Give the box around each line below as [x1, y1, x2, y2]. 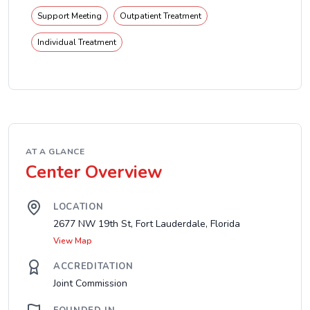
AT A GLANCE [26, 146, 85, 157]
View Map [53, 235, 92, 246]
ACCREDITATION [53, 260, 134, 273]
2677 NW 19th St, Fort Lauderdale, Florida [53, 217, 240, 230]
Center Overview [26, 160, 163, 184]
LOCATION [53, 201, 104, 213]
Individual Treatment [37, 37, 116, 48]
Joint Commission [53, 277, 127, 290]
